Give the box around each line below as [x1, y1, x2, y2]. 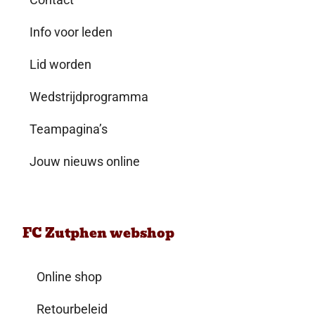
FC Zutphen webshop [22, 223, 175, 244]
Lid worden [30, 56, 92, 72]
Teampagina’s [30, 121, 108, 136]
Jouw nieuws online [30, 153, 141, 169]
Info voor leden [30, 24, 113, 39]
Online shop [37, 269, 103, 285]
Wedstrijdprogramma [30, 89, 149, 104]
